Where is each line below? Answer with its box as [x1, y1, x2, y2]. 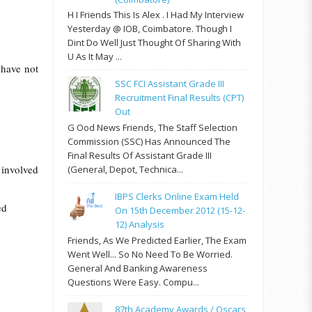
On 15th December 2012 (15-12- [115, 204, 246, 217]
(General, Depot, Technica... [68, 163, 183, 176]
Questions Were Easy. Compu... [68, 275, 199, 288]
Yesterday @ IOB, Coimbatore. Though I [68, 22, 232, 36]
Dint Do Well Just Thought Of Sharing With [68, 36, 241, 49]
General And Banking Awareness [68, 261, 208, 274]
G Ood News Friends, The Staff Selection [68, 121, 237, 134]
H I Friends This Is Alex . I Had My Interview [68, 8, 244, 22]
